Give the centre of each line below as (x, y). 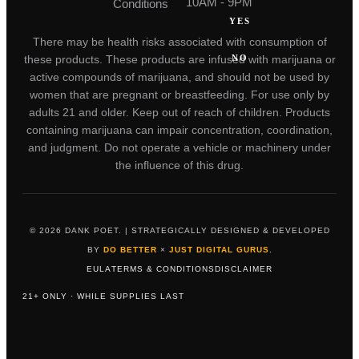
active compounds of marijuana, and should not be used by (179, 77)
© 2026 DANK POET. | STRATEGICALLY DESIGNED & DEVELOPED (179, 231)
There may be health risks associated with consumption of (179, 42)
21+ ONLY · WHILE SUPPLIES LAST (103, 296)
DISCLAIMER (244, 269)
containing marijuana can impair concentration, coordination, (179, 130)
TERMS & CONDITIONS (163, 269)
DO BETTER (130, 250)
